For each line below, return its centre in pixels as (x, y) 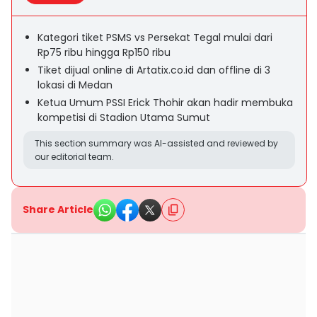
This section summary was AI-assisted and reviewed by (156, 143)
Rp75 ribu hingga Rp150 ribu (104, 52)
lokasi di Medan (75, 85)
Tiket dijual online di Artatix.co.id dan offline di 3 (154, 70)
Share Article (58, 209)
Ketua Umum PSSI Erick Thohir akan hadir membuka (165, 103)
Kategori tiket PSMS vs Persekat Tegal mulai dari (155, 38)
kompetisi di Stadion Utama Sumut (124, 117)
